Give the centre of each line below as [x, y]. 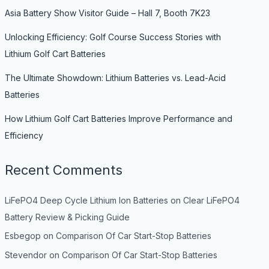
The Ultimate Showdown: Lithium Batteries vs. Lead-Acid [115, 77]
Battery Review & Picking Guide [67, 217]
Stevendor [26, 255]
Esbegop [23, 236]
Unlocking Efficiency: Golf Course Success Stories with [113, 37]
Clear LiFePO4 [211, 200]
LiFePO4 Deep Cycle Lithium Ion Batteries [86, 200]
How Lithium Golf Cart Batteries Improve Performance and [118, 118]
